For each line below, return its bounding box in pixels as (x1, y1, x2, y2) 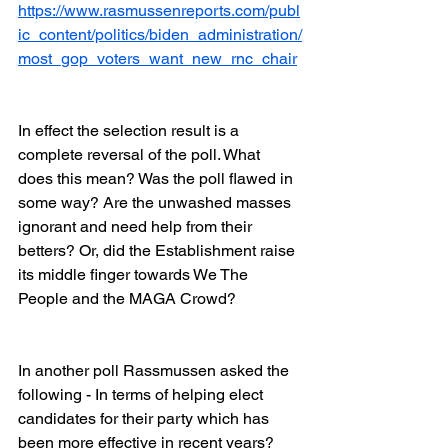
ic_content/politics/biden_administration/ (18, 24, 302, 44)
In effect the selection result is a (18, 120, 243, 140)
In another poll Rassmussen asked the (18, 360, 293, 380)
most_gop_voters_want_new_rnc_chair (18, 48, 297, 68)
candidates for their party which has (18, 408, 273, 428)
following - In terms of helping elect (18, 384, 267, 404)
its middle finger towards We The (18, 264, 252, 284)
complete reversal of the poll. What (18, 144, 264, 164)
